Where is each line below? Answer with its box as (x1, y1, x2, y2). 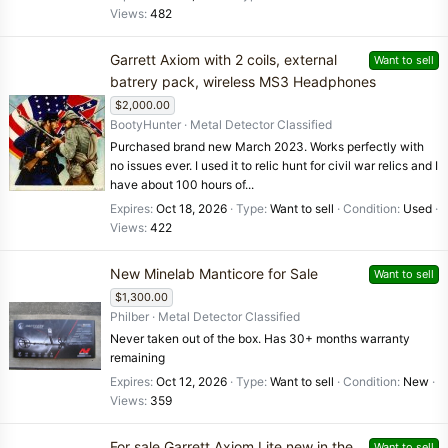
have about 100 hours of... (110, 176, 254, 192)
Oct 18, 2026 (156, 201, 227, 217)
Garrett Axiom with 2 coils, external (110, 50, 337, 68)
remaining (110, 349, 165, 365)
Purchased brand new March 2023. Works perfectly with (110, 138, 424, 154)
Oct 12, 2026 (156, 374, 227, 390)
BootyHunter (110, 116, 181, 132)
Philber (110, 308, 149, 324)
